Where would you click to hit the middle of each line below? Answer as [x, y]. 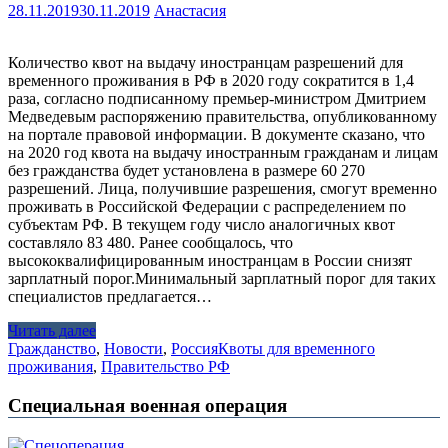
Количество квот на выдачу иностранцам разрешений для [205, 63]
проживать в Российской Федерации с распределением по [207, 207]
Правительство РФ [165, 367]
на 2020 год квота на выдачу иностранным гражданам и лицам [223, 153]
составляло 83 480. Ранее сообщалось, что [150, 243]
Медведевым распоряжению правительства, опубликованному [222, 117]
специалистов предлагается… [110, 297]
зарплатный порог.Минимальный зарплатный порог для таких [222, 279]
